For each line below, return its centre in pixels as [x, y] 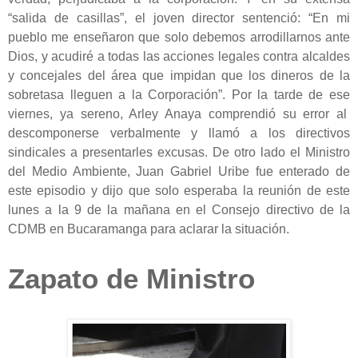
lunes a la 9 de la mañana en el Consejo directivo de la [179, 209]
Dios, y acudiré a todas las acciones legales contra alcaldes [179, 56]
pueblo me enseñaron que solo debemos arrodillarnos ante [179, 37]
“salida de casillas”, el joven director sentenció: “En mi [179, 18]
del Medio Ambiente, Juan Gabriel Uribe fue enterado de [179, 171]
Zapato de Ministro [131, 278]
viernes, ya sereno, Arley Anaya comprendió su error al [179, 113]
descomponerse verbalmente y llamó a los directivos [179, 133]
